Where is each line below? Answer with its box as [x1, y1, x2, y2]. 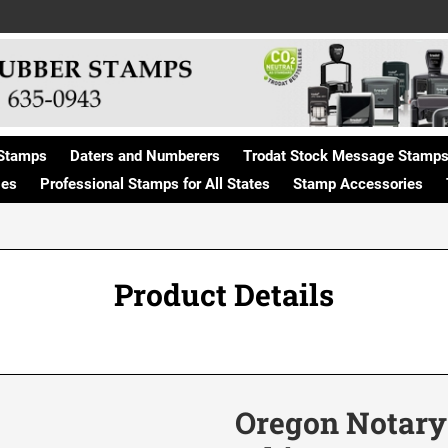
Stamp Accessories [293, 174, 423, 193]
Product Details [114, 274, 334, 314]
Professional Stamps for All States [40, 174, 270, 193]
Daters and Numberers [70, 146, 220, 165]
